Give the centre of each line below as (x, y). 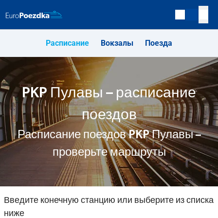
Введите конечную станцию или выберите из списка (109, 200)
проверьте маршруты (109, 152)
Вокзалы (117, 43)
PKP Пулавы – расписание (109, 93)
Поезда (159, 43)
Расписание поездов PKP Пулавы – (109, 135)
